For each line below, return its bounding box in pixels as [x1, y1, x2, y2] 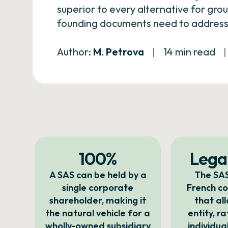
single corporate [62, 182, 134, 193]
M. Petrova [93, 45, 144, 58]
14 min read [163, 45, 215, 58]
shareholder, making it [49, 194, 147, 206]
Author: [57, 45, 91, 58]
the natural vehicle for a [45, 207, 151, 219]
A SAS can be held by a [49, 169, 147, 181]
